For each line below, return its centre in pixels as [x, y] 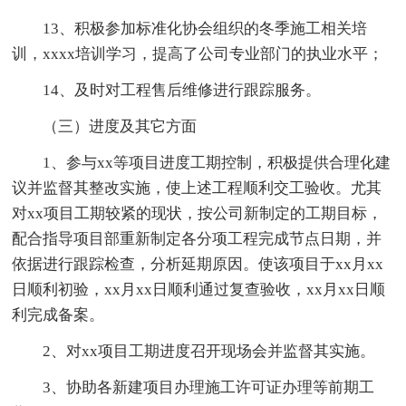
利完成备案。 [58, 314]
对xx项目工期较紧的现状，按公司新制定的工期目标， [198, 213]
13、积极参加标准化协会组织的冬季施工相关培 [205, 28]
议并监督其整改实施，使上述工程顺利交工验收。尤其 [197, 188]
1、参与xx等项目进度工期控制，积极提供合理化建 [217, 162]
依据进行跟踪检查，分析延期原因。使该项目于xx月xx [198, 264]
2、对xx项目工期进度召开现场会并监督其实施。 [209, 351]
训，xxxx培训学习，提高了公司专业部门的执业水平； [198, 53]
